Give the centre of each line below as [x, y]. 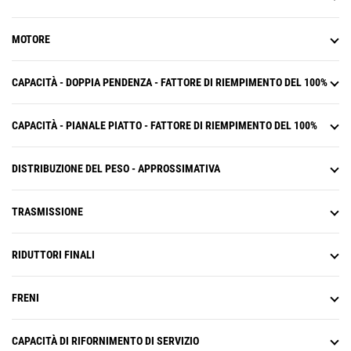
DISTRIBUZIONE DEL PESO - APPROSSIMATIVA [116, 169]
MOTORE [31, 40]
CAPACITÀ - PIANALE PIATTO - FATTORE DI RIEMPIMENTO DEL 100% [165, 126]
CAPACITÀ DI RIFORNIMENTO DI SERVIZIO [105, 341]
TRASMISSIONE [47, 212]
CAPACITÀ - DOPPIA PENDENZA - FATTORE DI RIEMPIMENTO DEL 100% [170, 83]
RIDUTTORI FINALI [53, 255]
